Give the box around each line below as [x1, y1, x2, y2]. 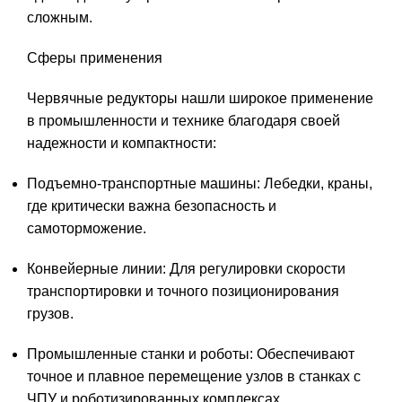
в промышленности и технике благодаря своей [27, 113, 340, 129]
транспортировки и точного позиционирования [27, 284, 339, 300]
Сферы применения [27, 50, 162, 66]
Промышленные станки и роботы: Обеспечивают [27, 346, 354, 363]
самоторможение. [27, 221, 146, 237]
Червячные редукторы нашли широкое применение [27, 91, 373, 107]
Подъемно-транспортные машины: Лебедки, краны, [27, 176, 372, 192]
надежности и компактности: [27, 135, 216, 152]
